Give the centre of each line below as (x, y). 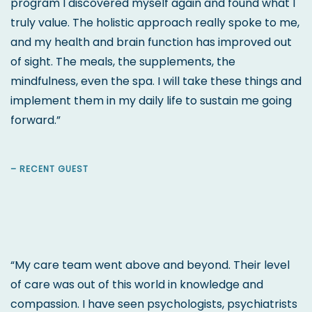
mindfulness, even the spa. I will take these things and (156, 81)
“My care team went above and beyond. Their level (150, 265)
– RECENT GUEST (49, 169)
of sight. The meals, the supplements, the (123, 61)
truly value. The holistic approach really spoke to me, (155, 22)
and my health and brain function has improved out (151, 42)
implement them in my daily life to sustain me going (151, 100)
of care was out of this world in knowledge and (137, 284)
